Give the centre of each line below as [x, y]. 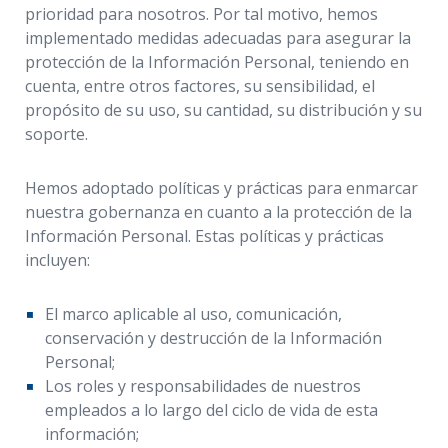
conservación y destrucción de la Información [213, 338]
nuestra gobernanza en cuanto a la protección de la [218, 212]
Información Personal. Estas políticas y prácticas [204, 236]
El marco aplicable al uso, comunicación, [193, 314]
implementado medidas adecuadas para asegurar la [218, 38]
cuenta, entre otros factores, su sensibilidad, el [200, 86]
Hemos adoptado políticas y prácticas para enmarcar [221, 188]
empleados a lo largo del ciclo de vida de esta [211, 410]
